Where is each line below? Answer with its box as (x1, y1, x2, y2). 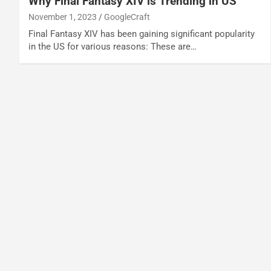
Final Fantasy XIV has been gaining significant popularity (28, 28, 255, 39)
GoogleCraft (104, 11, 150, 22)
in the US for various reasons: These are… (28, 41, 197, 52)
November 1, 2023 (28, 11, 97, 22)
